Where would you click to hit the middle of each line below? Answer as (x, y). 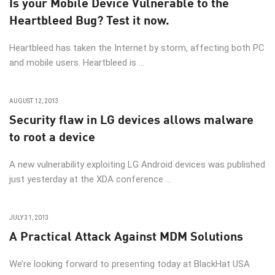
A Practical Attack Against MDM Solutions (126, 235)
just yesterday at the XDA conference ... (90, 179)
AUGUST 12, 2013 (34, 101)
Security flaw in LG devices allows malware (131, 119)
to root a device (52, 136)
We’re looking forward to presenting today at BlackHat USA (130, 264)
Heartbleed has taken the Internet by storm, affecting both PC (137, 48)
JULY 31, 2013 (29, 218)
